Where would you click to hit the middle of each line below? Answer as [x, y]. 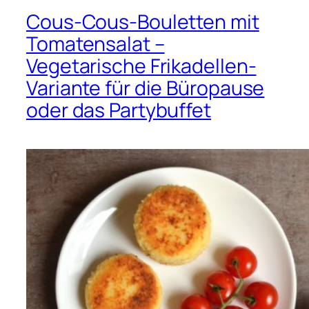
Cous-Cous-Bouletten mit [143, 21]
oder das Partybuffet [119, 110]
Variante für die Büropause [146, 88]
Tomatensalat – [96, 43]
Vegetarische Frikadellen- [141, 66]
